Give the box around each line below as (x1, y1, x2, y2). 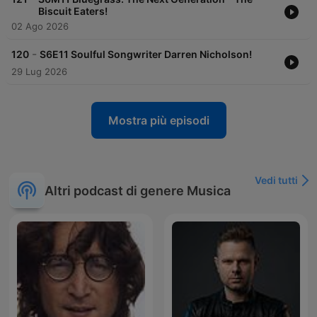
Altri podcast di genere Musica (45, 183, 231, 198)
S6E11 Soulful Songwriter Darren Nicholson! (40, 48, 252, 61)
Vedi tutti (255, 174, 298, 187)
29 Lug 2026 (11, 66, 67, 78)
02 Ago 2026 (11, 21, 69, 33)
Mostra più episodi (108, 113, 209, 128)
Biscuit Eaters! (38, 5, 108, 18)
